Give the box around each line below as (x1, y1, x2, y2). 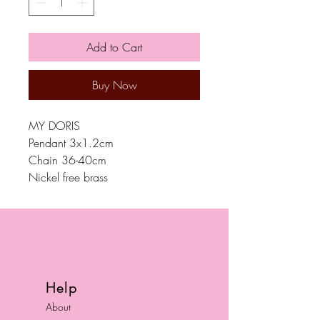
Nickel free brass (29, 169, 108, 185)
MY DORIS (29, 118, 80, 134)
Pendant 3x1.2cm (29, 135, 114, 151)
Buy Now (91, 77, 137, 93)
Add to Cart (86, 39, 142, 55)
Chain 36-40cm (29, 152, 106, 168)
